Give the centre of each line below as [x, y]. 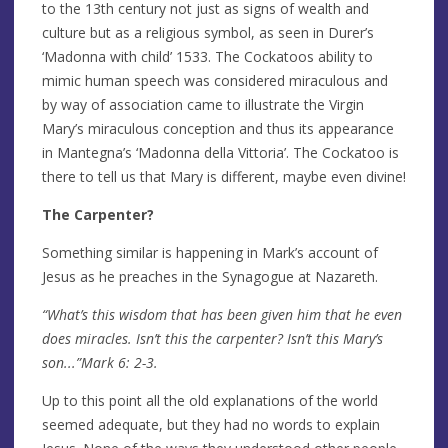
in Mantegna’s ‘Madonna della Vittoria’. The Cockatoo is [220, 152]
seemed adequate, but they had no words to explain [211, 424]
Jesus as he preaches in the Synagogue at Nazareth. [210, 276]
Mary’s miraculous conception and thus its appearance [218, 128]
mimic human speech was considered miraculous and [215, 80]
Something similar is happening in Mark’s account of [210, 252]
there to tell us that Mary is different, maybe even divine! [224, 176]
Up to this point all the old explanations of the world [210, 400]
